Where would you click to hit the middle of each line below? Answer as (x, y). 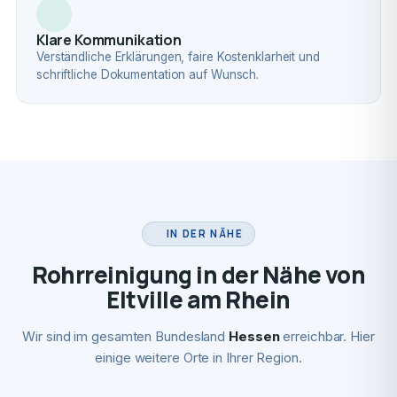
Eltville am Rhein (198, 300)
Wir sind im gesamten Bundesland (126, 336)
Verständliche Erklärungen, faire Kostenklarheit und (178, 57)
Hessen (254, 336)
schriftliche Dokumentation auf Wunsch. (148, 74)
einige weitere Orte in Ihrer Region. (198, 358)
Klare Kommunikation (109, 40)
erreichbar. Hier (327, 336)
